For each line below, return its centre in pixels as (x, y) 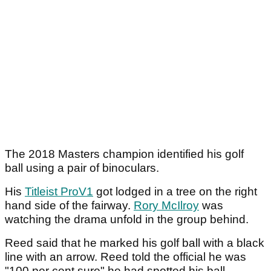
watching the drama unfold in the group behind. (127, 220)
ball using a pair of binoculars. (83, 168)
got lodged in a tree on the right (175, 192)
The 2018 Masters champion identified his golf (124, 154)
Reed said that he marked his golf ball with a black (135, 243)
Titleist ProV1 (59, 192)
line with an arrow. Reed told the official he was (126, 257)
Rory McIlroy (166, 206)
